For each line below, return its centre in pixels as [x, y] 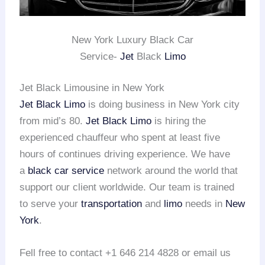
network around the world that [171, 171]
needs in [204, 204]
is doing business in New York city [163, 105]
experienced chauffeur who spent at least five [120, 138]
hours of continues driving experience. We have [125, 154]
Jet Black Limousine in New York [92, 88]
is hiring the [179, 121]
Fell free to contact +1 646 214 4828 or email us [125, 253]
